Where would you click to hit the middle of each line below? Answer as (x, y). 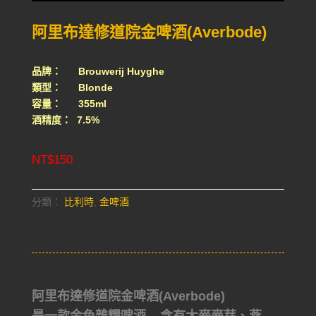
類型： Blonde (72, 88)
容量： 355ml (69, 104)
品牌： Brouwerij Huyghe (98, 72)
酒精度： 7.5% (65, 120)
